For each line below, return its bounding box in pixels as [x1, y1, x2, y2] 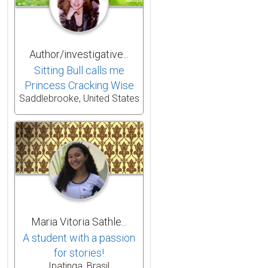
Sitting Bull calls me [33, 63, 124, 77]
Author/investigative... [29, 47, 129, 60]
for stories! [54, 246, 104, 259]
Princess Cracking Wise [24, 78, 134, 92]
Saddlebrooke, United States [19, 92, 139, 104]
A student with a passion [23, 231, 135, 244]
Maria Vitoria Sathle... [31, 215, 127, 228]
